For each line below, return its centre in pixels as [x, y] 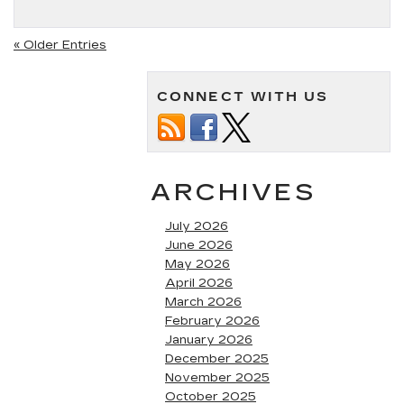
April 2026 [199, 283]
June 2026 [199, 245]
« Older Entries [60, 45]
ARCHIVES [234, 193]
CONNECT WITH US [243, 97]
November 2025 [217, 378]
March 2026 [203, 302]
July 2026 [197, 226]
